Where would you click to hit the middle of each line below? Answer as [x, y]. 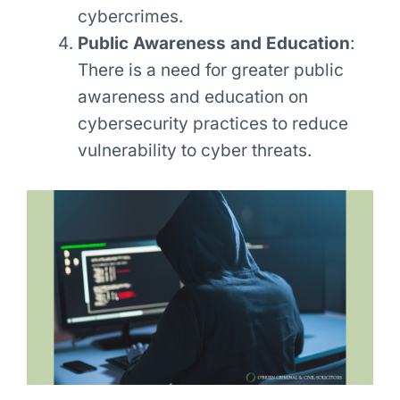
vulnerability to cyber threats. [194, 151]
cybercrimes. [130, 17]
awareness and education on [192, 97]
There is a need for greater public [210, 71]
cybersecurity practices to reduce [212, 124]
